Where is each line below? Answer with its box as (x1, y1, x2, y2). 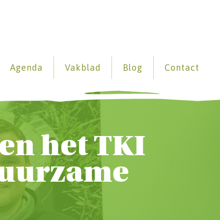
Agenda (10, 62, 43, 73)
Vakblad (65, 62, 101, 73)
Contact (165, 62, 200, 73)
